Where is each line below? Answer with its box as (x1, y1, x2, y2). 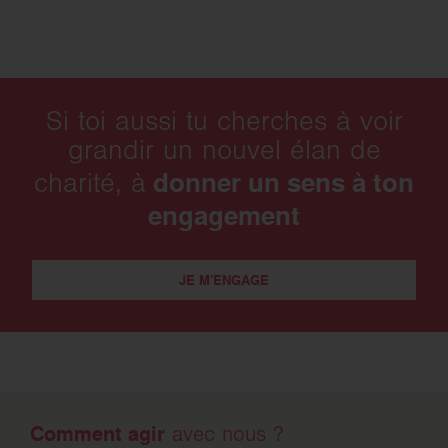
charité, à (34, 172, 146, 199)
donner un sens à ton (146, 163, 414, 201)
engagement (148, 196, 300, 234)
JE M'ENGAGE (179, 270, 269, 290)
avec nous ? (165, 425, 283, 446)
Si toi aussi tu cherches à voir (45, 110, 403, 137)
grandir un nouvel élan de (67, 139, 381, 166)
